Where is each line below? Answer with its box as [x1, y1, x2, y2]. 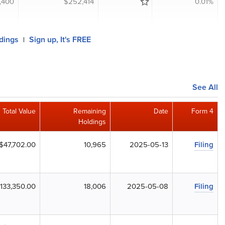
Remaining [73, 106, 106, 117]
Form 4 [191, 106, 213, 117]
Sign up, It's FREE [29, 34, 91, 45]
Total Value [3, 106, 36, 117]
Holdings [78, 117, 106, 127]
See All [192, 81, 218, 93]
